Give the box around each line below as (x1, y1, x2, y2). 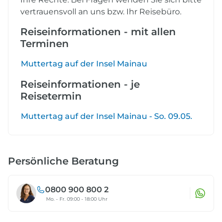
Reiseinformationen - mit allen (20, 25, 176, 38)
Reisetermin (20, 90, 82, 102)
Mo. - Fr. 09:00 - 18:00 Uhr (46, 196, 108, 202)
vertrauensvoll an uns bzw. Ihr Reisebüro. (20, 6, 181, 16)
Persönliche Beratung (8, 155, 119, 167)
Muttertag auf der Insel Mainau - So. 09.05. (21, 111, 192, 121)
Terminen (20, 37, 69, 50)
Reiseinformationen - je (20, 78, 140, 90)
